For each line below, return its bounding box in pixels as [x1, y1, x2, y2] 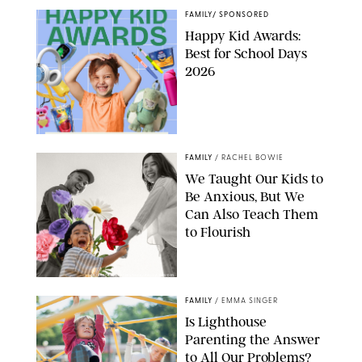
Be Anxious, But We [185, 187, 305, 204]
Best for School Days [185, 44, 307, 61]
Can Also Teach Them [185, 205, 318, 222]
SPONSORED [219, 11, 269, 19]
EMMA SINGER [221, 297, 278, 305]
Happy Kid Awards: [185, 27, 301, 44]
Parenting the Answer [185, 330, 320, 347]
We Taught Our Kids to [185, 170, 323, 187]
